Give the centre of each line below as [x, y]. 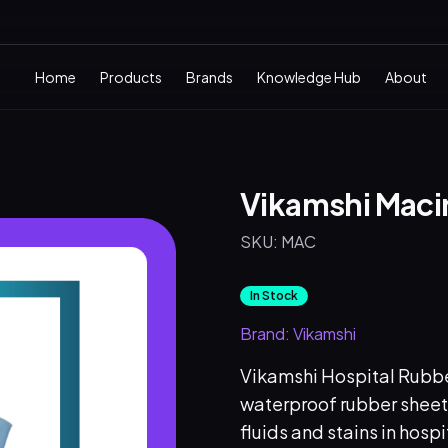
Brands [209, 77]
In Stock [274, 295]
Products [131, 77]
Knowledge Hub [309, 77]
